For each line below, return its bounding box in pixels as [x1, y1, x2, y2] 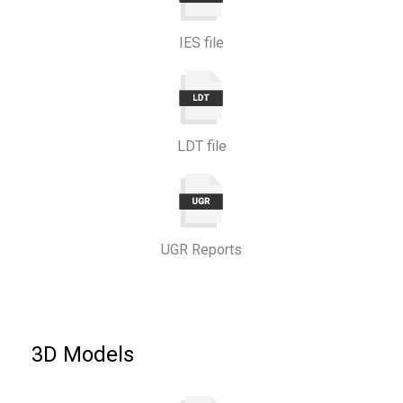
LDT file [176, 138, 227, 155]
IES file [179, 34, 224, 51]
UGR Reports [161, 241, 242, 258]
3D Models [31, 342, 134, 367]
